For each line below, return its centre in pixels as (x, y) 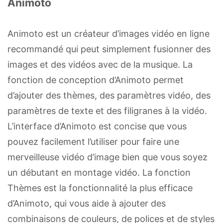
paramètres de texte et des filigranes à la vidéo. (107, 111)
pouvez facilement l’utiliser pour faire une (93, 141)
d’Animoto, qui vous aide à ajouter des (87, 203)
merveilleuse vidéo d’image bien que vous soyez (108, 157)
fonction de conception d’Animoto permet (96, 80)
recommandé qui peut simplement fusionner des (109, 49)
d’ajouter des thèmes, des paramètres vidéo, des (109, 95)
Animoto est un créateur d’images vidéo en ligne (109, 33)
